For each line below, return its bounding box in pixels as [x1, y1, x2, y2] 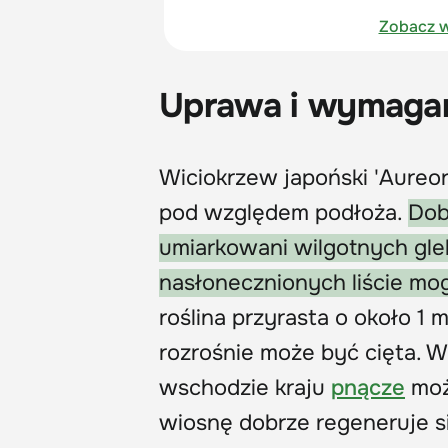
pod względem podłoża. [159, 198, 408, 227]
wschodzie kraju [159, 373, 331, 402]
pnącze [331, 373, 405, 402]
